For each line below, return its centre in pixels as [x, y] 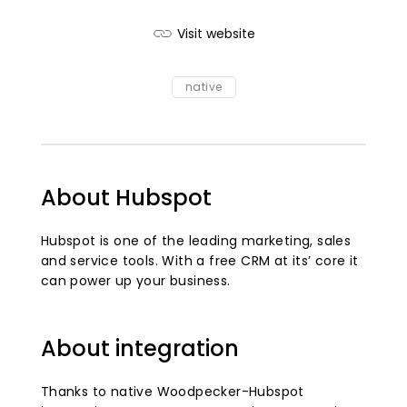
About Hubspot [126, 197]
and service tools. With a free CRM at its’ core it [199, 260]
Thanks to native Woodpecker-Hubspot [172, 391]
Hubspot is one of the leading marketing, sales [196, 240]
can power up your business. [135, 280]
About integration [139, 348]
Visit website [216, 33]
